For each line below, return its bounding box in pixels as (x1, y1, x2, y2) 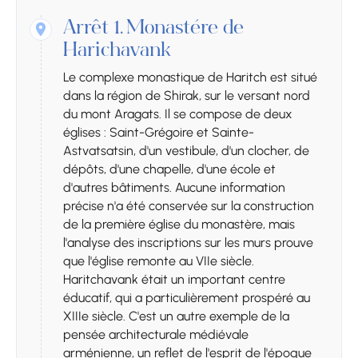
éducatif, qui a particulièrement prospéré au (63, 290, 310, 306)
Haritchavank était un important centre (63, 272, 285, 288)
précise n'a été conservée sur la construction (63, 198, 314, 214)
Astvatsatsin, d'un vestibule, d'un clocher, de (63, 143, 309, 159)
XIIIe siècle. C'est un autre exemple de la (63, 308, 289, 324)
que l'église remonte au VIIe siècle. (63, 253, 254, 269)
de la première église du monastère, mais (63, 217, 295, 233)
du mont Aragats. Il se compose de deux (63, 106, 292, 122)
